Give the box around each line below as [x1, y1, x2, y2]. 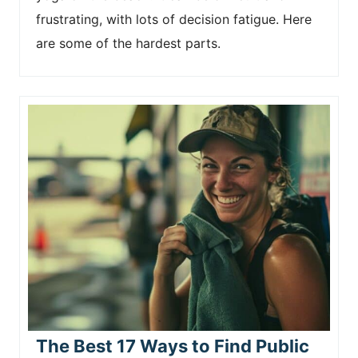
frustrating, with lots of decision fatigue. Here [36, 10, 312, 27]
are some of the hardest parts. [36, 34, 221, 51]
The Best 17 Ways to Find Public [36, 336, 309, 356]
